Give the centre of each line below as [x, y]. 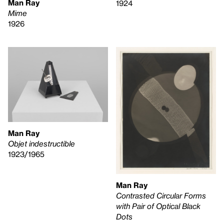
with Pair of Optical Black [158, 206]
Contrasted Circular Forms [161, 195]
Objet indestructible [41, 143]
